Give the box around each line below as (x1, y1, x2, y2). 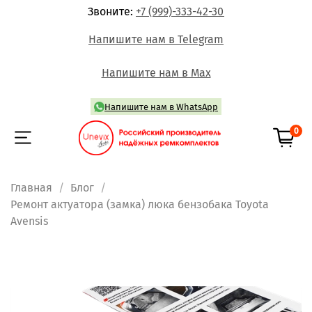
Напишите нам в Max (101, 66, 211, 79)
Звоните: (88, 5, 136, 18)
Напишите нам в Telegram (88, 33, 224, 46)
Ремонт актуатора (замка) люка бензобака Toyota (10, 197, 269, 211)
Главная (10, 180, 52, 194)
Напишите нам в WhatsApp (104, 102, 218, 112)
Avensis (10, 214, 48, 228)
